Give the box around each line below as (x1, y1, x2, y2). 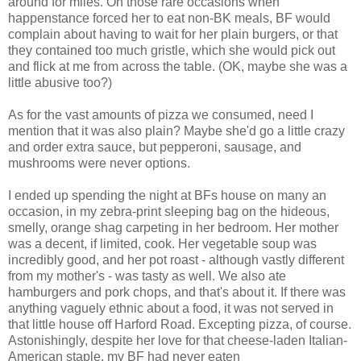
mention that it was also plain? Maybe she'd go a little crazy (8, 124, 345, 139)
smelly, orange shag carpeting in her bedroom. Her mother (8, 221, 338, 235)
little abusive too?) (8, 76, 112, 90)
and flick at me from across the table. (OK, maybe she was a (8, 60, 347, 74)
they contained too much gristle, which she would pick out (8, 44, 335, 58)
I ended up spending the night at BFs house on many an (8, 189, 326, 203)
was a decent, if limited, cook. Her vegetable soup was (8, 237, 317, 251)
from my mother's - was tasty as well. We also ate (8, 269, 286, 284)
